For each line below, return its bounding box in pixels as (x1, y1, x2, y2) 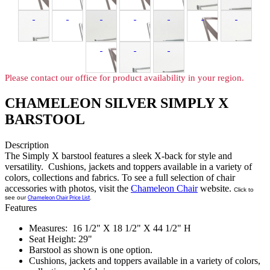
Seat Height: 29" (29, 234, 92, 245)
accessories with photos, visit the (5, 183, 131, 194)
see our (5, 194, 26, 201)
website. (198, 183, 234, 194)
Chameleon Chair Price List (28, 195, 90, 202)
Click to (234, 186, 254, 193)
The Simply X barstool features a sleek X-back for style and (5, 151, 232, 162)
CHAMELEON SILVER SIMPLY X (5, 95, 228, 111)
